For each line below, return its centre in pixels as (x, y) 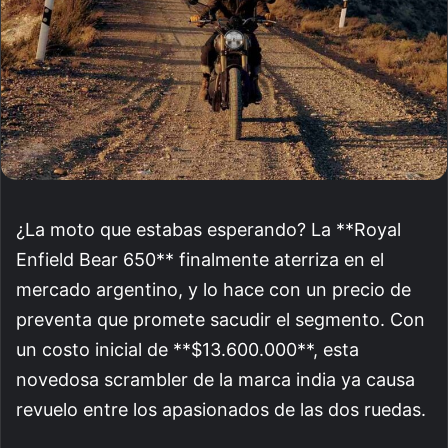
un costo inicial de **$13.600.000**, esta (187, 349)
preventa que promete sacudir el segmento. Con (220, 319)
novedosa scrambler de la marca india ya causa (215, 379)
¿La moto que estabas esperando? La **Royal (208, 229)
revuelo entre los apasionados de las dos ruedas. (221, 409)
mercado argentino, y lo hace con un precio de (213, 289)
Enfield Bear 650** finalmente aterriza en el (200, 259)
